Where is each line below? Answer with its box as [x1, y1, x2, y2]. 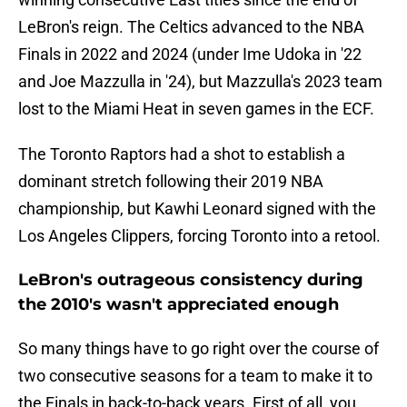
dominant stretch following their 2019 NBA [18, 172, 323, 192]
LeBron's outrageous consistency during [18, 270, 363, 291]
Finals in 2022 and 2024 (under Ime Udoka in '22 [18, 45, 362, 65]
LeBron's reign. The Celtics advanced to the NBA [18, 17, 364, 37]
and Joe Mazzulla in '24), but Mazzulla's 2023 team [18, 72, 382, 92]
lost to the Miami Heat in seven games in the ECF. [18, 99, 374, 119]
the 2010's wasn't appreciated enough [18, 294, 339, 315]
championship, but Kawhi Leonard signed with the [18, 199, 376, 219]
